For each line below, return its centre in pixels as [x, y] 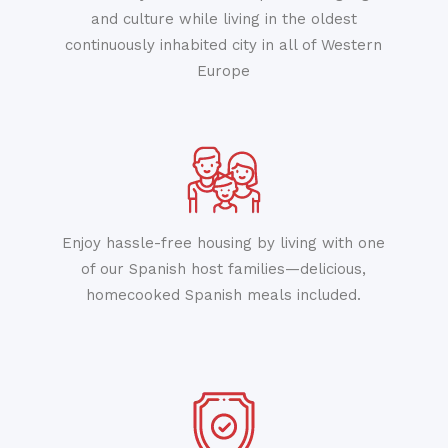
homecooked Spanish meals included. [224, 295]
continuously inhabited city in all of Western [224, 45]
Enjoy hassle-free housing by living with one [224, 243]
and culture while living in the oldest [223, 19]
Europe [224, 71]
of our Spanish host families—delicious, [224, 269]
